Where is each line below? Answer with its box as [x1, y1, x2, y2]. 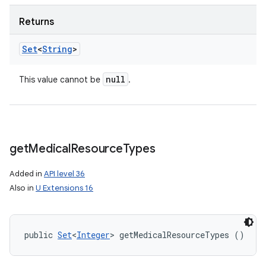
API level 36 [44, 169, 85, 179]
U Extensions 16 [36, 183, 93, 193]
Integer [77, 229, 110, 240]
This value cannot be [19, 74, 103, 85]
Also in [9, 183, 36, 193]
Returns [19, 16, 54, 28]
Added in [9, 169, 44, 179]
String [42, 43, 72, 55]
